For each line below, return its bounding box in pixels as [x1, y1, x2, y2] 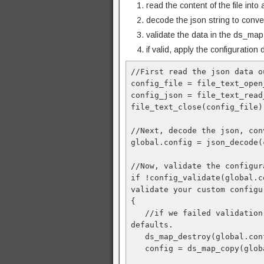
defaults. [131, 220, 178, 229]
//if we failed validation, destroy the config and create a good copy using [131, 209, 145, 217]
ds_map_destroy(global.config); [131, 232, 145, 241]
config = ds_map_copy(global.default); [131, 244, 145, 253]
